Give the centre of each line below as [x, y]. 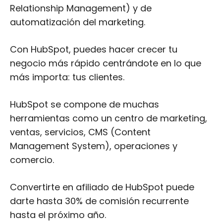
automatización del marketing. [78, 22]
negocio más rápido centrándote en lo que [106, 63]
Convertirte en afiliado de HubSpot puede [102, 187]
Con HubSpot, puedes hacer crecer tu [94, 49]
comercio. [32, 160]
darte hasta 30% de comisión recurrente [99, 201]
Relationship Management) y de [81, 8]
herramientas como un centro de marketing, [109, 118]
